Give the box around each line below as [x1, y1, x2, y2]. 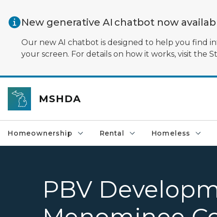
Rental [99, 129, 124, 138]
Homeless [151, 129, 191, 138]
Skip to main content [4, 6, 83, 15]
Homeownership [8, 129, 73, 138]
